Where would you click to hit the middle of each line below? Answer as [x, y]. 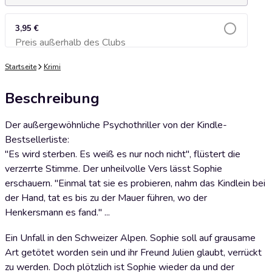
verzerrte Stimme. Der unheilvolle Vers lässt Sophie [114, 169]
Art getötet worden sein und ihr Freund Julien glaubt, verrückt [133, 253]
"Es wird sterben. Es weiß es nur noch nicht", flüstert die [123, 154]
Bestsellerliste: [37, 140]
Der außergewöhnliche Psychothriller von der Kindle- [116, 125]
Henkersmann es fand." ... [57, 212]
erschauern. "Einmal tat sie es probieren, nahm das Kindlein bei [135, 183]
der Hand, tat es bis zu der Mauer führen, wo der [106, 198]
